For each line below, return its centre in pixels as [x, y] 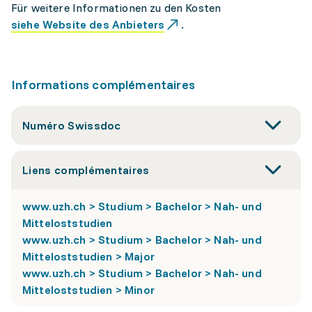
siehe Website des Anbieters [88, 24]
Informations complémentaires [103, 85]
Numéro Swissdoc [72, 125]
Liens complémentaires [86, 170]
